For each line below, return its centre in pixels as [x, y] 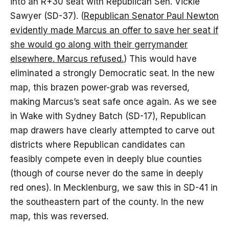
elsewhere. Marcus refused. [67, 59]
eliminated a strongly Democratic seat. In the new [112, 73]
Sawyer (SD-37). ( [47, 16]
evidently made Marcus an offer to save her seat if [114, 30]
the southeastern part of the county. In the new [107, 202]
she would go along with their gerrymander [99, 45]
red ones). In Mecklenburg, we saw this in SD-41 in [114, 188]
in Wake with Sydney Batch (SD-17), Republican [108, 116]
